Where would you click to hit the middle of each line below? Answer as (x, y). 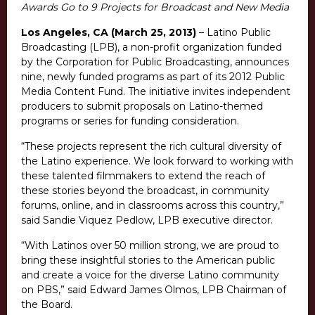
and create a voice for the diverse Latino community (150, 275)
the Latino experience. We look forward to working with (157, 161)
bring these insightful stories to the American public (148, 261)
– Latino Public (235, 33)
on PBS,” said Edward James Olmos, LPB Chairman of (154, 290)
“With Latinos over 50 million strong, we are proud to (150, 246)
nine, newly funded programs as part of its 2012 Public (153, 77)
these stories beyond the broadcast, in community (145, 191)
